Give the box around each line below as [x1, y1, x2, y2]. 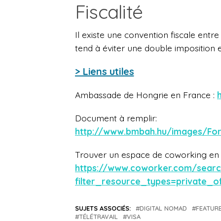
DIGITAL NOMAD [140, 204, 187, 213]
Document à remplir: [75, 112, 157, 124]
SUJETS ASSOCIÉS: [75, 204, 131, 213]
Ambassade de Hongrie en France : [75, 89, 217, 101]
